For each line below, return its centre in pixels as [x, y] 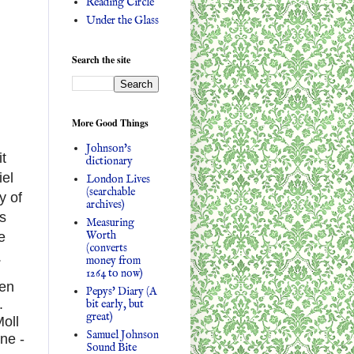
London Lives [118, 179]
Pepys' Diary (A [121, 291]
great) [99, 316]
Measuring [110, 222]
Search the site [101, 60]
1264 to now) [114, 273]
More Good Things [110, 123]
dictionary [109, 161]
